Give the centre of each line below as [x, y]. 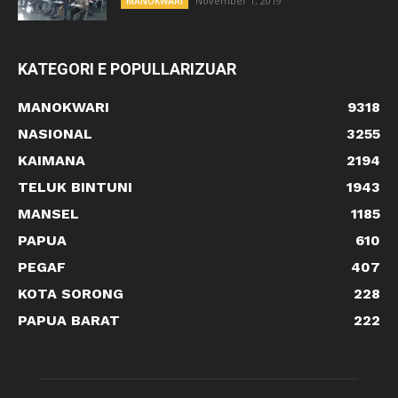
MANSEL [48, 214]
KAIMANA [52, 161]
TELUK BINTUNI [75, 187]
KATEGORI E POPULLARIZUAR [127, 69]
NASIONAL [55, 134]
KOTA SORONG [71, 294]
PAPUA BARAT [69, 321]
